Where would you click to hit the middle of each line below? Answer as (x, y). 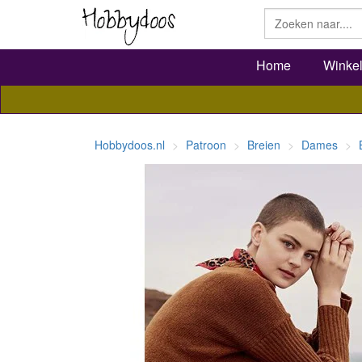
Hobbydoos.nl (130, 145)
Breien (264, 145)
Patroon (206, 145)
